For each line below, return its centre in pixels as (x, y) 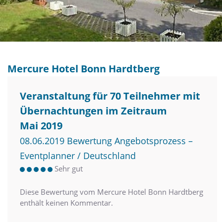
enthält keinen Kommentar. (66, 202)
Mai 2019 (41, 125)
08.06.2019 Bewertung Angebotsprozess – (106, 140)
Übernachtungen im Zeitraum (93, 111)
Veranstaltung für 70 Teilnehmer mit (110, 96)
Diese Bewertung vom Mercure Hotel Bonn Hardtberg (111, 192)
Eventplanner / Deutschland (78, 155)
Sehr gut (69, 168)
